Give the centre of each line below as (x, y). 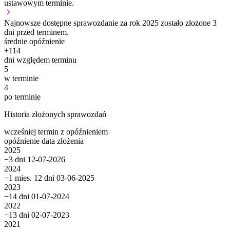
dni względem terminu (40, 60)
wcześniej (20, 132)
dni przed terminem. (36, 32)
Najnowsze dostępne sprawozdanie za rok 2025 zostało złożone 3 (110, 23)
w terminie (21, 79)
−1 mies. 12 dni (29, 178)
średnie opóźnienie (34, 42)
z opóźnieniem (84, 132)
